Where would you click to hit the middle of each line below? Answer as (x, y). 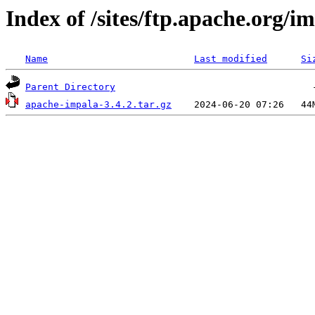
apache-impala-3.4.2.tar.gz (98, 105)
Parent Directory (70, 87)
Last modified (231, 59)
